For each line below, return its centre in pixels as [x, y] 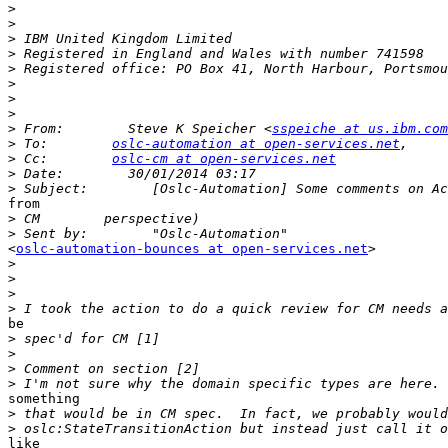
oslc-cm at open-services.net [224, 159]
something [48, 399]
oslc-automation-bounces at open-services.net [192, 249]
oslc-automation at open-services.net [256, 144]
